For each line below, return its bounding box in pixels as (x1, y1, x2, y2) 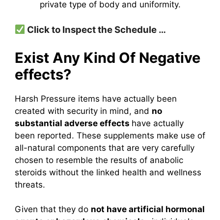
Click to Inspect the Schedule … (25, 24, 166, 35)
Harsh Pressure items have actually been (15, 93, 177, 104)
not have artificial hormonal (91, 204, 205, 214)
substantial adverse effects (15, 118, 132, 128)
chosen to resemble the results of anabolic (15, 155, 183, 165)
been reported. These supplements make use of (15, 130, 205, 140)
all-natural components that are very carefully (15, 142, 194, 153)
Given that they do (15, 204, 91, 214)
